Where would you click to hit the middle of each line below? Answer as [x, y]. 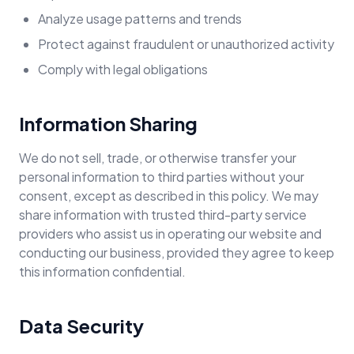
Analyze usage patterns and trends [140, 19]
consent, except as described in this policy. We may [169, 196]
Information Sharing [108, 123]
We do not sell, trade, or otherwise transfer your [158, 158]
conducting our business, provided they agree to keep [177, 252]
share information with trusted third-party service [163, 215]
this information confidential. [102, 271]
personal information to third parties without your [162, 177]
